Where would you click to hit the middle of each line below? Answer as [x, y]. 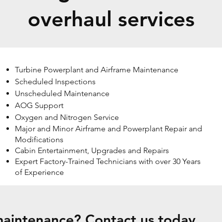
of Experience [39, 172]
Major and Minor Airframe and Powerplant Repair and [109, 129]
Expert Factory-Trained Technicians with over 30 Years [108, 161]
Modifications [39, 139]
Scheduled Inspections [55, 82]
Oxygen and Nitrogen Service [67, 117]
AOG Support [39, 105]
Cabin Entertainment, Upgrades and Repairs [92, 150]
